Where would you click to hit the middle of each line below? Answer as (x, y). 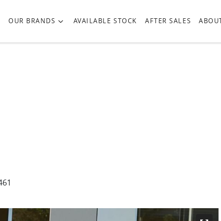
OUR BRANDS (32, 21)
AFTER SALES (168, 21)
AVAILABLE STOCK (105, 21)
